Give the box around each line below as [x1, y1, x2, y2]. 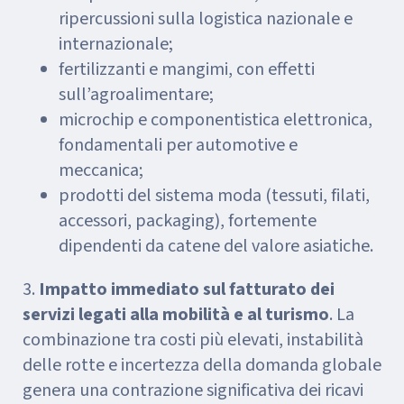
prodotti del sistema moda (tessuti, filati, [59, 183, 370, 209]
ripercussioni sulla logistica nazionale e [59, 6, 353, 32]
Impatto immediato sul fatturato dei [39, 277, 335, 303]
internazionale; [59, 32, 173, 58]
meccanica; [59, 158, 143, 184]
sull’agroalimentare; [59, 82, 214, 108]
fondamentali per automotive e [59, 133, 298, 159]
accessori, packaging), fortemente [59, 208, 317, 234]
